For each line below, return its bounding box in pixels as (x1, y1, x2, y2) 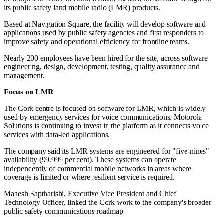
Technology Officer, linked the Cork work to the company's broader (4, 198, 211, 207)
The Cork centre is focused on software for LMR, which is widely (4, 104, 206, 113)
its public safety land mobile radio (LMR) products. (4, 3, 160, 12)
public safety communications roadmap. (4, 207, 125, 216)
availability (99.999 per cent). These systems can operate (4, 155, 176, 164)
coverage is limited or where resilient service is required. (4, 173, 175, 182)
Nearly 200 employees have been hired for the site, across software (4, 54, 208, 62)
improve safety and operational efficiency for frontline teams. (4, 37, 189, 46)
